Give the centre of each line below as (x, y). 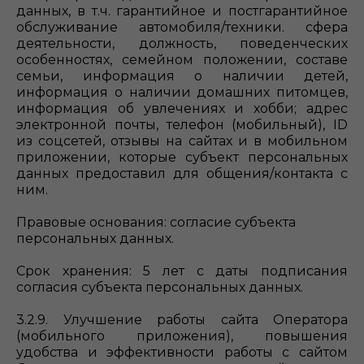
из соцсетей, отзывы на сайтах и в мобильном (182, 141)
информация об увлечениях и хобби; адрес (182, 108)
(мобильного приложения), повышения (182, 336)
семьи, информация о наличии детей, (182, 76)
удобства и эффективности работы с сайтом (182, 352)
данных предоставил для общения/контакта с (182, 173)
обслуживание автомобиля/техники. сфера (182, 27)
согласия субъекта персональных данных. (160, 287)
